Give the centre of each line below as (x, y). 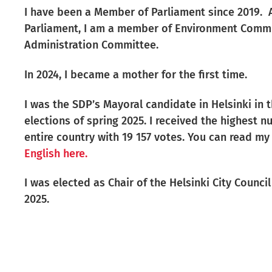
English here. (58, 153)
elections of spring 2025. (87, 121)
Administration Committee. (93, 45)
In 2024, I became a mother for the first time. (138, 75)
